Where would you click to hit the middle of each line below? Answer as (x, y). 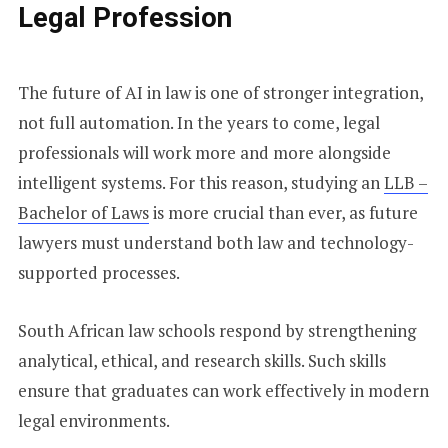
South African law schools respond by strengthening (216, 331)
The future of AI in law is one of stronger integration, (220, 93)
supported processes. (100, 273)
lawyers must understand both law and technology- (215, 243)
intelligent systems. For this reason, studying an (200, 183)
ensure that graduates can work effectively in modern (223, 391)
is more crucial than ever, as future (283, 213)
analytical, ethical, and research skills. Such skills (201, 361)
